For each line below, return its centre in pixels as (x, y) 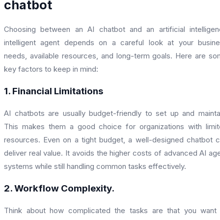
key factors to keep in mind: (51, 69)
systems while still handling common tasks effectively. (95, 166)
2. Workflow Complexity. (59, 188)
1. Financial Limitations (54, 91)
